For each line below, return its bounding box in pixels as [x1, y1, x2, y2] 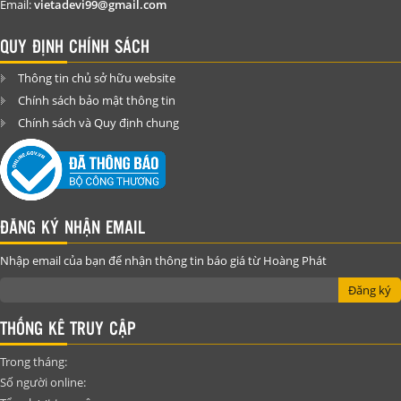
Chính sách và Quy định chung [18, 114, 179, 131]
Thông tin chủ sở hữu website [18, 69, 175, 86]
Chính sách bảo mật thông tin [18, 91, 175, 108]
